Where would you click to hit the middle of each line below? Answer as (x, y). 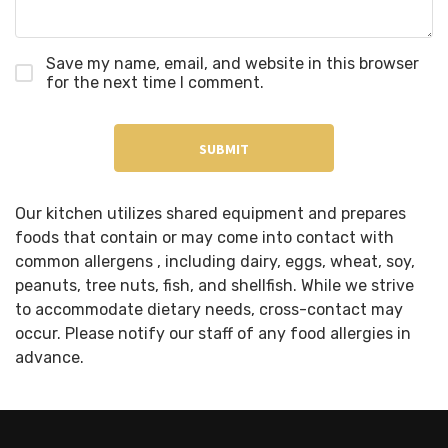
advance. (49, 357)
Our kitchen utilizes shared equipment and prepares (210, 213)
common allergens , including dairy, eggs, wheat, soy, (215, 261)
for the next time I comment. (155, 82)
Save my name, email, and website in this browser (232, 63)
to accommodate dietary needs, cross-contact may (209, 309)
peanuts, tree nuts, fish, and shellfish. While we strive (214, 285)
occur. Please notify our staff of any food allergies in (213, 333)
